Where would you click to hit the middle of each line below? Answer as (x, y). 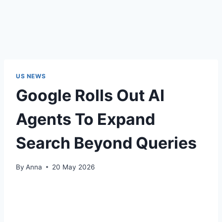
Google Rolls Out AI (90, 95)
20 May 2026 (74, 167)
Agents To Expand (85, 119)
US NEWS (31, 76)
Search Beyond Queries (106, 143)
